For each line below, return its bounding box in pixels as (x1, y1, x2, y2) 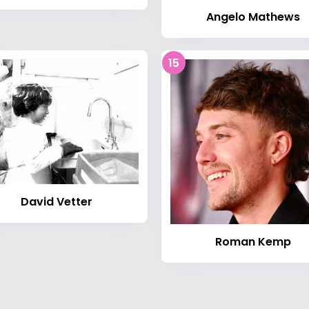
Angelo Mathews (206, 8, 300, 25)
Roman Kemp (215, 233, 291, 250)
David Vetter (20, 194, 92, 210)
